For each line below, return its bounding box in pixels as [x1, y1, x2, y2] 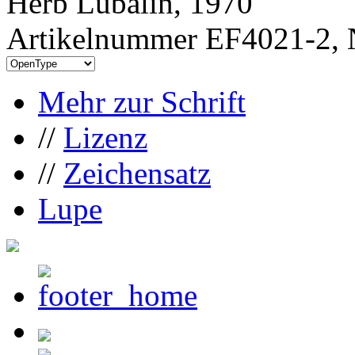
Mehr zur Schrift [38, 84, 246, 119]
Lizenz [63, 120, 147, 155]
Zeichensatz [63, 155, 211, 190]
